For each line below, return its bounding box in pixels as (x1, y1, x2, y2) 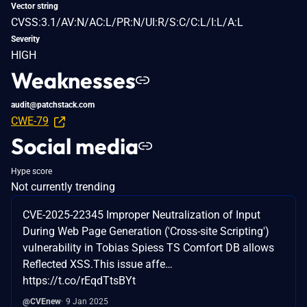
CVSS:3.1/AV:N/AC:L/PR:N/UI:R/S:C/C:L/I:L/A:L (11, 15, 243, 29)
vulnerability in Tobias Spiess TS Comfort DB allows (23, 241, 274, 254)
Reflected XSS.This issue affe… (23, 257, 173, 271)
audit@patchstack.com (11, 99, 95, 110)
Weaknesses (11, 66, 136, 94)
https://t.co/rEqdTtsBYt (23, 273, 136, 287)
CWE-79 (11, 114, 49, 127)
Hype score (11, 166, 52, 176)
